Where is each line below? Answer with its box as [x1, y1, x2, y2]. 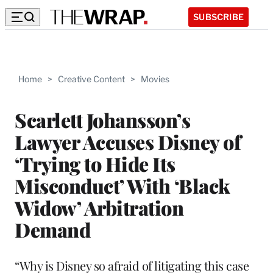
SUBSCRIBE [193, 11, 244, 22]
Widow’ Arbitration [15, 194, 183, 221]
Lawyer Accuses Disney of [15, 128, 241, 155]
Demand [15, 216, 90, 243]
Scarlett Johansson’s [15, 106, 190, 133]
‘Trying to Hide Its [15, 150, 175, 177]
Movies [141, 74, 169, 84]
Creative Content [58, 74, 125, 84]
